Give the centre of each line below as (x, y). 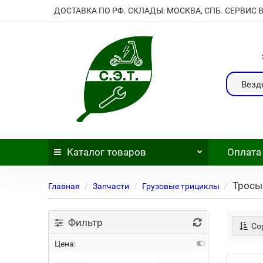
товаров (126, 152)
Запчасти (111, 186)
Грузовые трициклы (181, 186)
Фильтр (83, 222)
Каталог (86, 152)
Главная (64, 186)
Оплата (243, 152)
